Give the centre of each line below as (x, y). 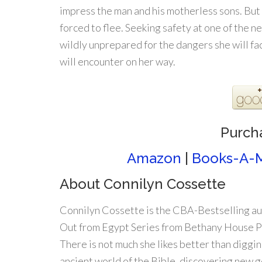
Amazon (154, 158)
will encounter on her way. (118, 61)
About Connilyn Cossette (143, 184)
